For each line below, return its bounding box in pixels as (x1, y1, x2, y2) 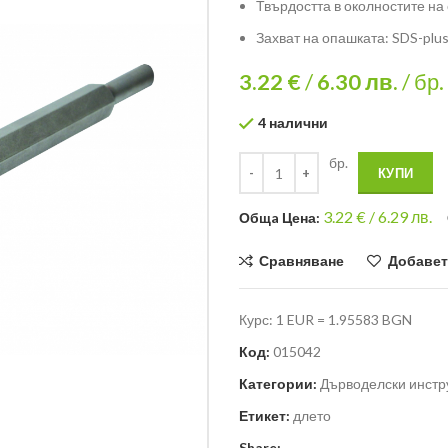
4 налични (258, 114, 328, 131)
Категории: (239, 375, 317, 393)
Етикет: (239, 407, 290, 425)
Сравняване (259, 252, 345, 270)
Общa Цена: (239, 209, 323, 227)
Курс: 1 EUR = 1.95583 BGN (239, 311, 412, 329)
